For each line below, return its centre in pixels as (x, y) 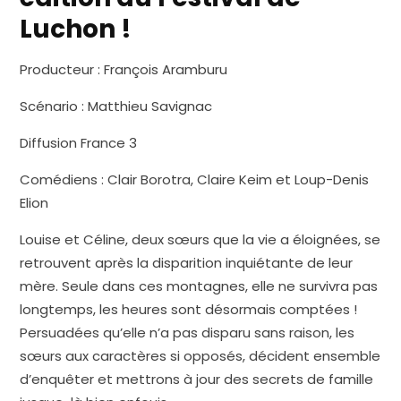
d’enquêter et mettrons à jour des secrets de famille (197, 380)
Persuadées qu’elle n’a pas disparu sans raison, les (188, 333)
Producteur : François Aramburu (124, 70)
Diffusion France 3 (79, 143)
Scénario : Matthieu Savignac (116, 107)
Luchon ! (76, 30)
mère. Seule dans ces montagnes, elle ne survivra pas (199, 286)
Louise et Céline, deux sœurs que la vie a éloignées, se (200, 240)
